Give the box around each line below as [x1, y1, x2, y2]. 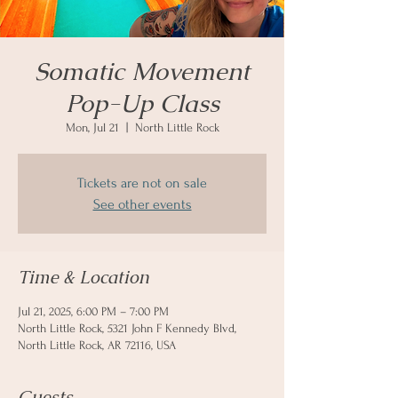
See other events [92, 196, 192, 212]
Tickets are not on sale [77, 175, 207, 191]
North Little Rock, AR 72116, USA [18, 338, 176, 352]
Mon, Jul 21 [65, 121, 119, 134]
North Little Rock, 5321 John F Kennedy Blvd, [18, 322, 236, 335]
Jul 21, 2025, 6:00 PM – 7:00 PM [18, 305, 169, 318]
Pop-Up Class [65, 87, 219, 119]
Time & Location [18, 266, 149, 289]
